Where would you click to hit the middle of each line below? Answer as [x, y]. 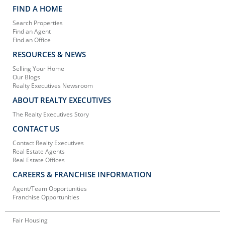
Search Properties [38, 23]
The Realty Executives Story [51, 114]
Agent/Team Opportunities [50, 188]
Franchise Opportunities [46, 197]
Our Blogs [26, 77]
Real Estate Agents [39, 151]
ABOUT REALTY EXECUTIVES [62, 100]
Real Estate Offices [39, 160]
